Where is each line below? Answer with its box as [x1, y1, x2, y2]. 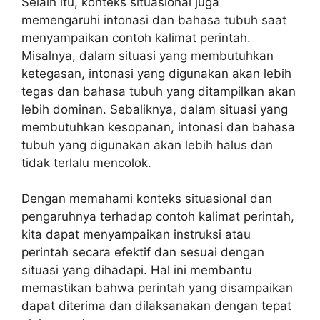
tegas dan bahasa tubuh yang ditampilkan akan [21, 84, 296, 99]
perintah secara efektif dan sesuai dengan [21, 245, 264, 259]
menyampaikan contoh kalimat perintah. [21, 30, 251, 45]
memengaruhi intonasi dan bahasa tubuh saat [21, 12, 286, 27]
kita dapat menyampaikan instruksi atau [21, 227, 251, 241]
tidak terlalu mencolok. [21, 155, 151, 170]
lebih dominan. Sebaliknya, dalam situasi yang [21, 101, 288, 116]
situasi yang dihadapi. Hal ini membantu [21, 263, 252, 277]
